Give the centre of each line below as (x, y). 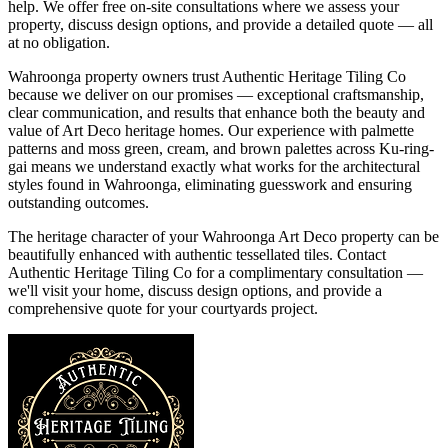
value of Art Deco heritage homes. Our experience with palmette (211, 130)
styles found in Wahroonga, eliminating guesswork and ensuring (210, 184)
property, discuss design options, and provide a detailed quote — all (220, 24)
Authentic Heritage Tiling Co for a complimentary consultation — (215, 272)
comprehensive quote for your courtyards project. (163, 308)
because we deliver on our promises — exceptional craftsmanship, (216, 94)
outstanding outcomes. (78, 202)
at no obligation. (59, 42)
